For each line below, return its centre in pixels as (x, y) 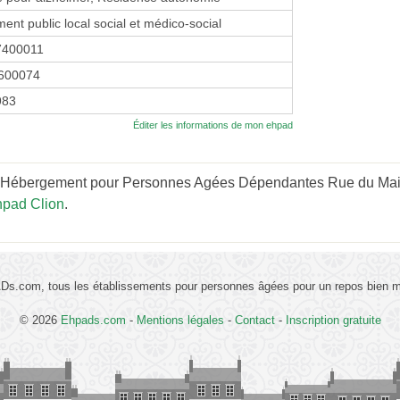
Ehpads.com (93, 320)
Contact (254, 320)
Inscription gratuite (333, 320)
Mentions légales (180, 320)
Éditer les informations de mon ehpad (213, 125)
